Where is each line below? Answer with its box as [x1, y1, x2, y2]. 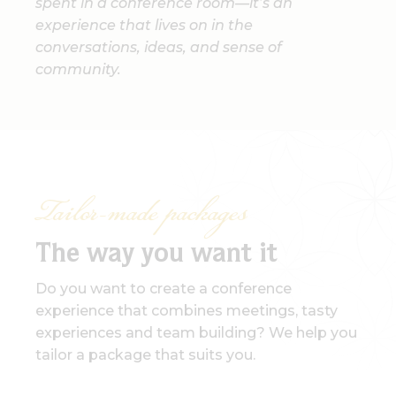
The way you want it [35, 241, 278, 270]
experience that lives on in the [35, 15, 253, 34]
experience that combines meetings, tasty [35, 301, 338, 319]
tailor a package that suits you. [35, 345, 255, 363]
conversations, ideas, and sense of [35, 37, 282, 56]
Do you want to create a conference [35, 278, 292, 297]
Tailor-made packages [35, 192, 247, 239]
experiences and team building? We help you [35, 323, 357, 341]
